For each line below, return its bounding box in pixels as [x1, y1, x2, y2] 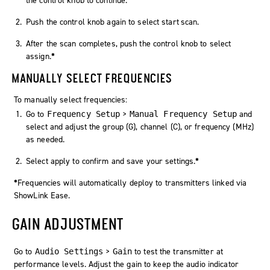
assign [26, 51, 49, 63]
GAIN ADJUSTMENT [12, 215, 125, 233]
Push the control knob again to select [26, 16, 162, 28]
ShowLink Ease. [14, 190, 71, 202]
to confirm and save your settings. [70, 155, 196, 168]
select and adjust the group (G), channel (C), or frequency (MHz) [26, 121, 254, 133]
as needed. [26, 134, 65, 146]
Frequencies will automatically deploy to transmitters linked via [17, 177, 247, 189]
